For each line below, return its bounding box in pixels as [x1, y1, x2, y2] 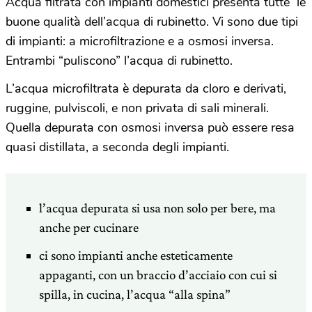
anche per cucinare [39, 219, 139, 235]
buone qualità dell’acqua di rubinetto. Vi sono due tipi [6, 13, 298, 30]
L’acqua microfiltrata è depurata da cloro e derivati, [6, 79, 286, 97]
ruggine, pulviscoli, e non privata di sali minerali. [6, 99, 269, 116]
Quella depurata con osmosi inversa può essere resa [6, 118, 295, 136]
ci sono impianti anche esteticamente [39, 247, 233, 263]
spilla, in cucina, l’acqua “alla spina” [39, 286, 231, 302]
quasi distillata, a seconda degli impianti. [6, 138, 229, 155]
